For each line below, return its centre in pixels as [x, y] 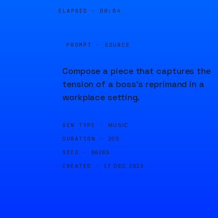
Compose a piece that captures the [137, 71]
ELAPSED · [79, 11]
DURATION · [83, 139]
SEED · [75, 152]
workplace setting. [101, 97]
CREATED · [81, 166]
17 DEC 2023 [124, 166]
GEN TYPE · [83, 125]
